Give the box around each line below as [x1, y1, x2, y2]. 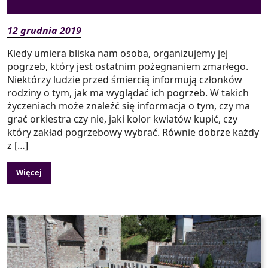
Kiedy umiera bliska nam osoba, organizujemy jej [7, 47, 228, 60]
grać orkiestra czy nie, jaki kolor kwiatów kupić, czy [7, 112, 237, 126]
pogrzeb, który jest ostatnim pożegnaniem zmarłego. [7, 60, 248, 74]
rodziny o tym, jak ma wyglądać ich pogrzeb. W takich [7, 86, 249, 100]
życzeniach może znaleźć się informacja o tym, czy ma [7, 99, 250, 113]
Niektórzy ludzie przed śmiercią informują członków [7, 73, 242, 87]
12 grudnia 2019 [7, 24, 81, 38]
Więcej [16, 167, 42, 178]
